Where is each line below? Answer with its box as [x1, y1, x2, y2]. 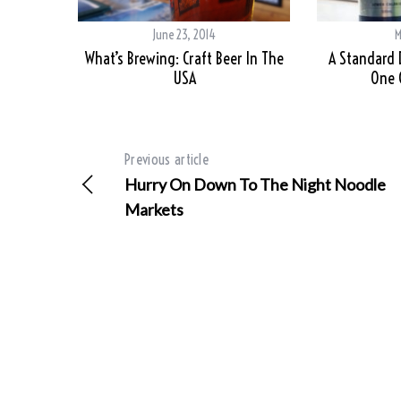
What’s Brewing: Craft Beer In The [84, 48, 284, 70]
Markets [124, 200, 183, 220]
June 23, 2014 [152, 27, 216, 44]
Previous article [124, 150, 209, 169]
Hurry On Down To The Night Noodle [124, 175, 386, 195]
